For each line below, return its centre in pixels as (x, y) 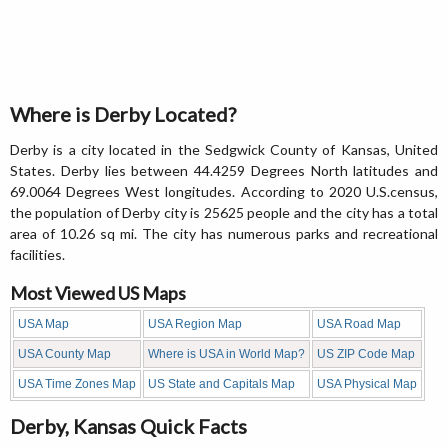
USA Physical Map (367, 384)
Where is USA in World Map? (226, 354)
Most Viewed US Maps (98, 293)
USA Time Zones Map (77, 384)
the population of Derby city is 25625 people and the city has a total (224, 213)
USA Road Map (359, 324)
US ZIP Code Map (366, 354)
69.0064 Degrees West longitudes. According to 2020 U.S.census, (224, 192)
